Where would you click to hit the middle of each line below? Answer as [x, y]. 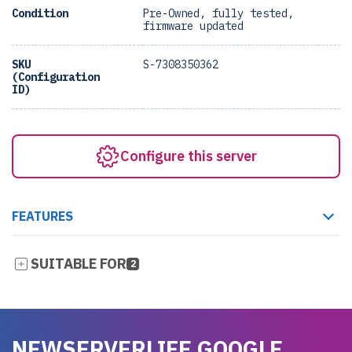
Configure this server [189, 156]
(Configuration [56, 77]
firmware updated [193, 26]
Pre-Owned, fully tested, [218, 13]
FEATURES [42, 216]
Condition [40, 13]
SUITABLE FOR [79, 264]
